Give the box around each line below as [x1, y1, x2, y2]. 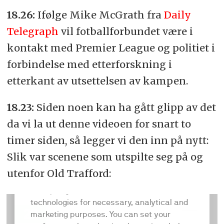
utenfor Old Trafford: [6, 166, 111, 179]
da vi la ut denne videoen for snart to [6, 117, 191, 130]
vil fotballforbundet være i [58, 24, 193, 37]
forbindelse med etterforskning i [6, 57, 172, 70]
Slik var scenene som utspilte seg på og [6, 150, 203, 163]
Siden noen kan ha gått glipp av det [36, 100, 216, 113]
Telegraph [6, 24, 58, 37]
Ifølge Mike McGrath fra [37, 8, 164, 21]
